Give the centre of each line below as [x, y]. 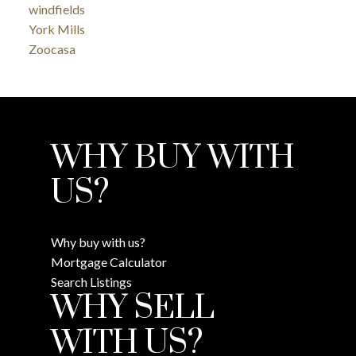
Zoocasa [52, 48]
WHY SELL [133, 308]
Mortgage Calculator [109, 261]
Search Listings [91, 281]
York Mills [56, 29]
